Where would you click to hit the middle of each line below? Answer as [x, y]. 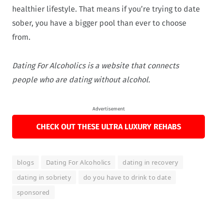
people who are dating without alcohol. [81, 79]
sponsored [33, 193]
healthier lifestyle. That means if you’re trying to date [106, 9]
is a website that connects [132, 65]
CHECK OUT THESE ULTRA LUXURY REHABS [108, 127]
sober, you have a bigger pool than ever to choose [99, 23]
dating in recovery [151, 163]
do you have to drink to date [127, 178]
